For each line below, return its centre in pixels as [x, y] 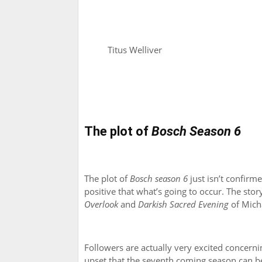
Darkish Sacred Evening [183, 204]
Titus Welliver [135, 50]
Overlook [101, 204]
